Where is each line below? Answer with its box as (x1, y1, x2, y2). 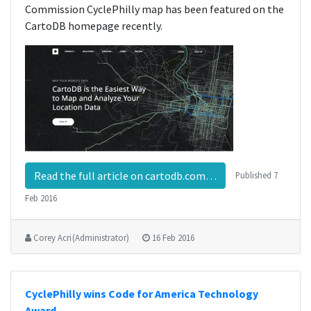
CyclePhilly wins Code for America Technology (25, 287, 258, 301)
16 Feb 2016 (152, 232, 194, 243)
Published (235, 169, 274, 180)
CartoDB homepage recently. (25, 19, 162, 33)
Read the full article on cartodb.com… (34, 169, 217, 183)
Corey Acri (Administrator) (33, 232, 129, 243)
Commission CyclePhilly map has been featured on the (25, 2, 284, 16)
